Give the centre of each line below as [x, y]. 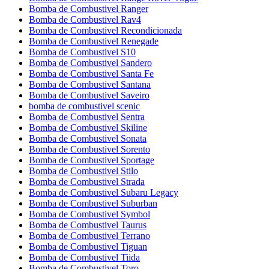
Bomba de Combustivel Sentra [87, 117]
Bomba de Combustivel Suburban [93, 204]
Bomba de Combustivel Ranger [89, 9]
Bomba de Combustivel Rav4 [85, 20]
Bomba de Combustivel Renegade [94, 41]
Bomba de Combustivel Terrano [89, 236]
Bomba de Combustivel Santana [90, 85]
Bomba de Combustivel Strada [87, 182]
